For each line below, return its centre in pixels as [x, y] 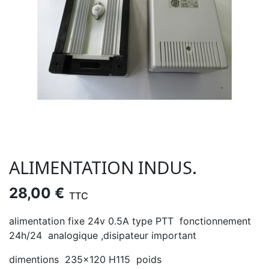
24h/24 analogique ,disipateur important [103, 235]
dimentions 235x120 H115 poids [85, 259]
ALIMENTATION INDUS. [103, 167]
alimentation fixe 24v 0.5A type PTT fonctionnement [130, 221]
